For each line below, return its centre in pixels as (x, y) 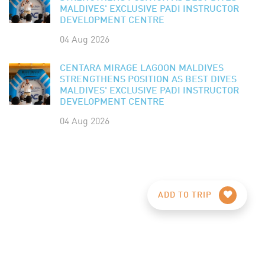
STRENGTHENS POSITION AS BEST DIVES (148, 80)
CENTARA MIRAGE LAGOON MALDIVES (142, 68)
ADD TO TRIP (186, 195)
